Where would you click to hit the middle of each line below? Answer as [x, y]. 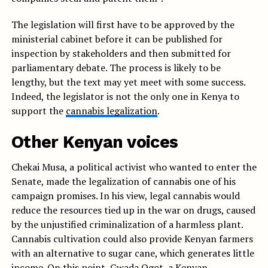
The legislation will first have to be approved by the [123, 25]
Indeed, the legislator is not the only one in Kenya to [125, 97]
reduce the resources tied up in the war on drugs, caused [133, 210]
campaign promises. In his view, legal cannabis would [125, 196]
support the [38, 111]
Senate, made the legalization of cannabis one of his [123, 182]
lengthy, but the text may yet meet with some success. [128, 82]
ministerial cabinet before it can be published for [117, 39]
